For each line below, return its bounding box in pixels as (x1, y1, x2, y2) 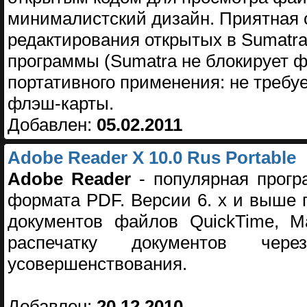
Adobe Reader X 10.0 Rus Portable (8, 147, 296, 169)
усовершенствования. (8, 254, 187, 275)
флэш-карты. (8, 93, 114, 114)
